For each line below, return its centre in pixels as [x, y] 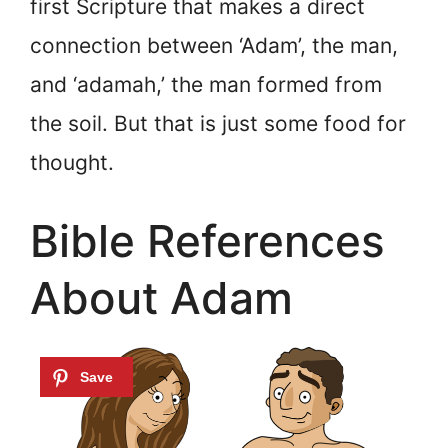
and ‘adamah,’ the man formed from [206, 84]
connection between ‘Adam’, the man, [214, 45]
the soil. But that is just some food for [218, 123]
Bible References [207, 241]
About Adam [161, 298]
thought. [72, 162]
